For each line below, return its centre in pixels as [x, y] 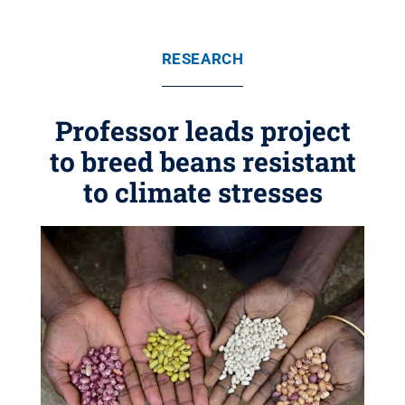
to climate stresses [202, 192]
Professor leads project [202, 131]
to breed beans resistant [202, 161]
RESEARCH [202, 59]
